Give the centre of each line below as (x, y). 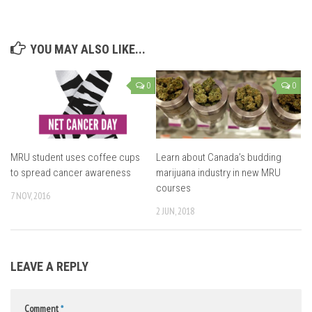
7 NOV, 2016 (30, 195)
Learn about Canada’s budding (219, 157)
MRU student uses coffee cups (75, 157)
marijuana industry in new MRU (218, 172)
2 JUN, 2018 (175, 211)
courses (173, 188)
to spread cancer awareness (71, 172)
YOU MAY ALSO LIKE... (88, 49)
